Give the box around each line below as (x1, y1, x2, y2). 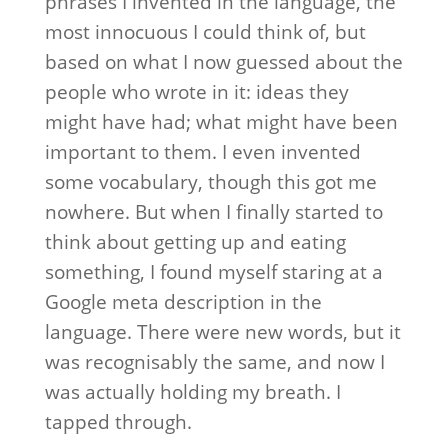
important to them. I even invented (44, 139, 361, 165)
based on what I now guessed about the (44, 49, 403, 75)
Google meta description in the (44, 289, 322, 315)
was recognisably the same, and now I (44, 349, 385, 375)
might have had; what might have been (44, 109, 398, 135)
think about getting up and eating (44, 229, 346, 255)
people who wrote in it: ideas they (44, 79, 349, 105)
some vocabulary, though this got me (44, 169, 377, 195)
